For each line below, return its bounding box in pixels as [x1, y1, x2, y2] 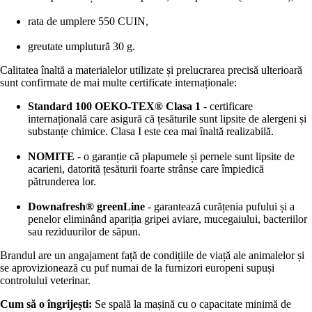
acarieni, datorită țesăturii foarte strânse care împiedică [28, 162, 264, 175]
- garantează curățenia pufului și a [145, 200, 295, 212]
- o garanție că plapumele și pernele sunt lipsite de [75, 150, 295, 162]
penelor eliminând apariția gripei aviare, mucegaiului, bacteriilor [28, 212, 307, 225]
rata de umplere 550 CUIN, [28, 15, 148, 27]
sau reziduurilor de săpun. [28, 225, 141, 237]
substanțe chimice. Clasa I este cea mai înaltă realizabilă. [28, 125, 274, 137]
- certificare [201, 100, 253, 112]
